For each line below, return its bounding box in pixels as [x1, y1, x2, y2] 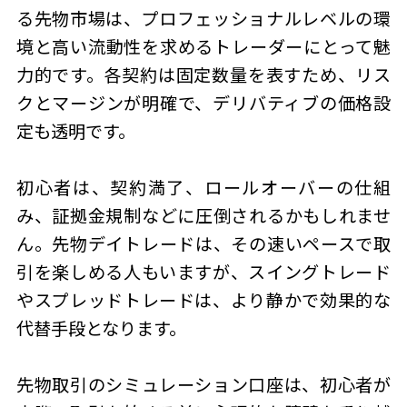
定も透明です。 [15, 120, 135, 143]
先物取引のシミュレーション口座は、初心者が [15, 373, 392, 396]
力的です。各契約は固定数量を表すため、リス [15, 64, 392, 86]
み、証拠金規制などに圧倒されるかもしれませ [15, 204, 392, 227]
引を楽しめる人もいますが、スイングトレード [15, 261, 392, 283]
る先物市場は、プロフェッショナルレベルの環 [15, 7, 392, 30]
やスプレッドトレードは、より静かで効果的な [15, 289, 392, 312]
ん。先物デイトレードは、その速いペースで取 [15, 233, 392, 255]
